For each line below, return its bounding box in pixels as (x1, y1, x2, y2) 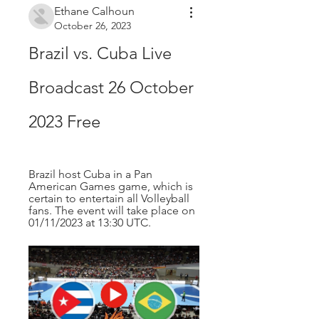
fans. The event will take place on (28, 203, 195, 217)
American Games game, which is (28, 179, 193, 193)
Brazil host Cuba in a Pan (28, 167, 152, 181)
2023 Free (28, 110, 100, 132)
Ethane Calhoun (54, 4, 135, 18)
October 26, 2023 (54, 19, 131, 32)
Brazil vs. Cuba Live (28, 42, 172, 63)
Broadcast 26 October (28, 76, 194, 98)
